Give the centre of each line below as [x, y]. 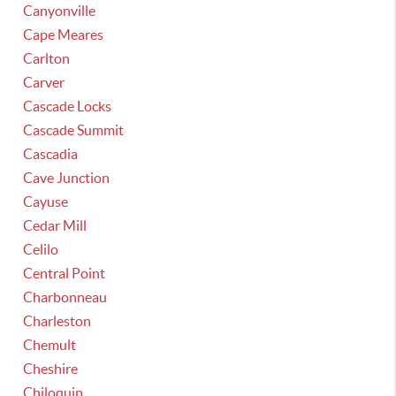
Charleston [57, 321]
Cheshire [51, 369]
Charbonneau [65, 297]
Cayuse [46, 202]
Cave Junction [67, 178]
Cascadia [51, 154]
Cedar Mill [55, 225]
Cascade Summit [74, 130]
